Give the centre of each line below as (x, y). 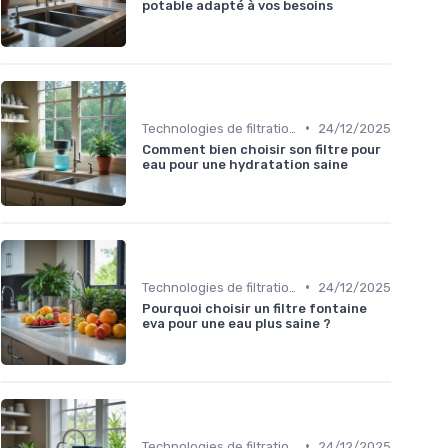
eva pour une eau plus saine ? (236, 323)
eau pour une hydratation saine (245, 164)
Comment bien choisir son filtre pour (261, 149)
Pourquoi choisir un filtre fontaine (254, 308)
